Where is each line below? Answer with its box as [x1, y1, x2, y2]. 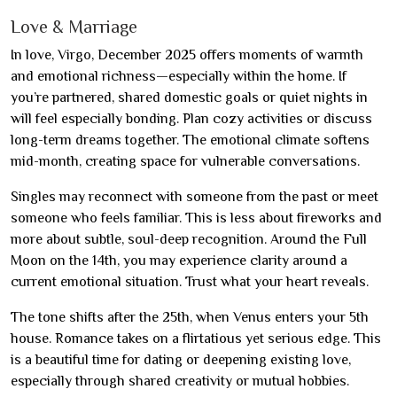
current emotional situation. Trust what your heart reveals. [11, 273, 369, 290]
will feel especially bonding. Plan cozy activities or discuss [11, 110, 372, 127]
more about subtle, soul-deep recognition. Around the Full [11, 230, 367, 247]
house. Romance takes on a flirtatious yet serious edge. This [11, 330, 381, 346]
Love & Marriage [11, 16, 137, 36]
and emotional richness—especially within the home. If [11, 67, 346, 84]
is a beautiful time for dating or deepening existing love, [11, 351, 351, 368]
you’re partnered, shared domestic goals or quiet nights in [11, 89, 368, 105]
